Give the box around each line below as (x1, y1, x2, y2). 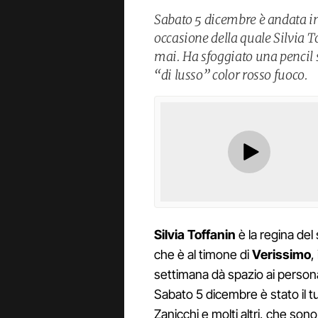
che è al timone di (154, 247, 252, 263)
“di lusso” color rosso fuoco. (154, 66, 308, 83)
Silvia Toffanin (154, 227, 236, 243)
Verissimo (252, 247, 311, 263)
